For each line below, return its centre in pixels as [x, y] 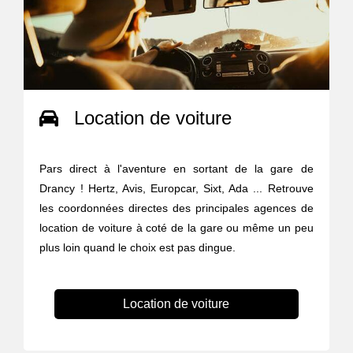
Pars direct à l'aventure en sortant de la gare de [176, 168]
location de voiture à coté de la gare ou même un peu [176, 227]
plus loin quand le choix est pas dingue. [138, 247]
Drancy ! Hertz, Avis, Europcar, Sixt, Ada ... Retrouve [176, 188]
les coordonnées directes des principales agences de [176, 208]
